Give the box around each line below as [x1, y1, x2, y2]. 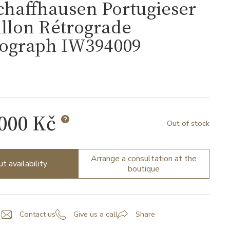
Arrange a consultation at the [91, 153, 197, 164]
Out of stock [167, 118, 209, 128]
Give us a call [73, 209, 118, 220]
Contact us [19, 209, 55, 220]
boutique [128, 163, 160, 175]
